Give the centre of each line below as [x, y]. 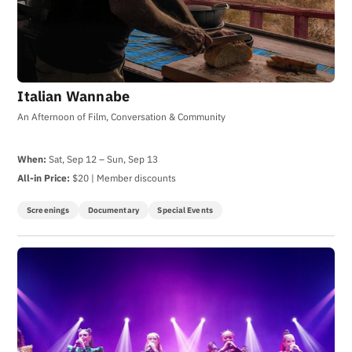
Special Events [185, 210]
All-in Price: [44, 177]
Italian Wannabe [74, 97]
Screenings [48, 210]
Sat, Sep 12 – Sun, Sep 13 [103, 158]
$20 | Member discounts [123, 177]
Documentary [113, 210]
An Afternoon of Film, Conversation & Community [122, 117]
